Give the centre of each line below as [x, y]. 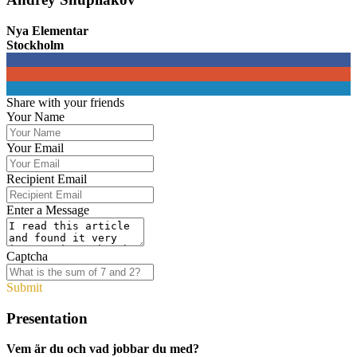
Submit [24, 287]
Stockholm [35, 45]
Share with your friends [65, 102]
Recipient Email [47, 178]
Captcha [27, 256]
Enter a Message [48, 210]
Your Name [35, 116]
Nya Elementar [47, 30]
